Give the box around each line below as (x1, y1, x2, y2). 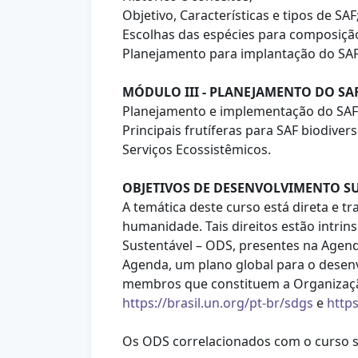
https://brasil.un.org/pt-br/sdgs (121, 294, 313, 312)
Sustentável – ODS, (121, 237, 239, 254)
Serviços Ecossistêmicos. (121, 141, 271, 158)
